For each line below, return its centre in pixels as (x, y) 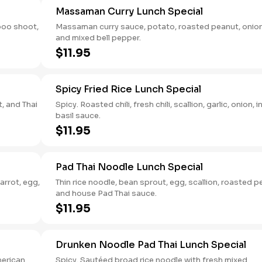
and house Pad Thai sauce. (106, 193)
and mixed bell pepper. (98, 38)
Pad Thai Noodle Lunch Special (129, 167)
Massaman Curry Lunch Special (129, 11)
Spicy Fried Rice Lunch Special (128, 89)
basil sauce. (78, 116)
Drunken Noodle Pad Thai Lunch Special (151, 245)
